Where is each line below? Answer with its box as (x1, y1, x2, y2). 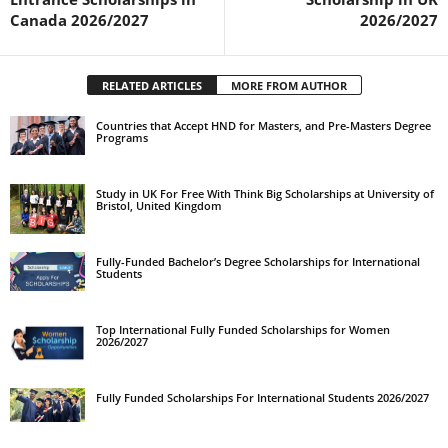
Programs (96, 130, 148, 145)
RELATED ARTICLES (101, 78, 202, 93)
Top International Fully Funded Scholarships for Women (96, 322, 390, 337)
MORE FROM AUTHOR (230, 78, 347, 93)
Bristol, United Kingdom (96, 198, 222, 213)
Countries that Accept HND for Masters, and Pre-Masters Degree (96, 118, 431, 133)
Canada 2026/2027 (10, 10, 149, 30)
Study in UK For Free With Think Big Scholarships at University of (96, 186, 434, 201)
